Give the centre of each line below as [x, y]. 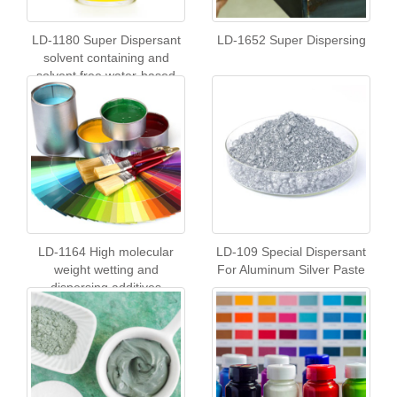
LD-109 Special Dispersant [291, 252]
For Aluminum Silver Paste [291, 269]
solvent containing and [106, 58]
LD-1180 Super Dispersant [106, 40]
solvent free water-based [106, 75]
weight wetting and [106, 269]
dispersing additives [106, 287]
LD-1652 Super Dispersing [291, 40]
